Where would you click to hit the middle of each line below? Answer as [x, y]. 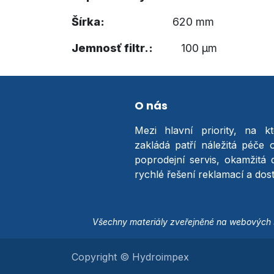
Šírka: [88, 22]
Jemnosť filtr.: [112, 48]
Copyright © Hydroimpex [130, 257]
